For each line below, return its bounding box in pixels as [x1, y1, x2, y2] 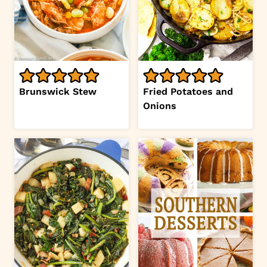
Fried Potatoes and [143, 85, 233, 97]
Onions [143, 100, 176, 111]
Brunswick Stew [19, 85, 97, 97]
